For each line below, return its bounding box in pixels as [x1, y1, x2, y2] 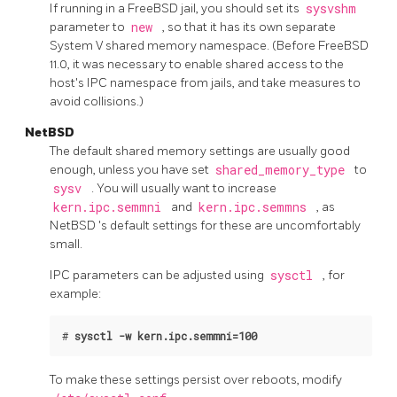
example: [50, 285, 101, 301]
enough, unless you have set [50, 161, 212, 177]
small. [50, 236, 82, 252]
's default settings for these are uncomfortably [98, 217, 361, 233]
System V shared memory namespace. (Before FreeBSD [50, 37, 369, 53]
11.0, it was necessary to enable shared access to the [50, 56, 344, 72]
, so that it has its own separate [162, 19, 336, 35]
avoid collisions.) [50, 93, 144, 109]
